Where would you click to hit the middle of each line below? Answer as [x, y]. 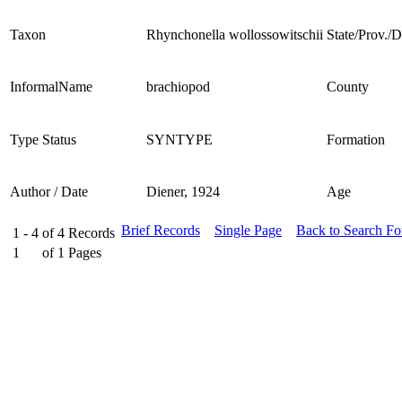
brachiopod [178, 86]
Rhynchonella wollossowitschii [235, 34]
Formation [356, 139]
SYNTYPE [179, 139]
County [348, 86]
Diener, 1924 [183, 191]
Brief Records [161, 230]
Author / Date [49, 191]
